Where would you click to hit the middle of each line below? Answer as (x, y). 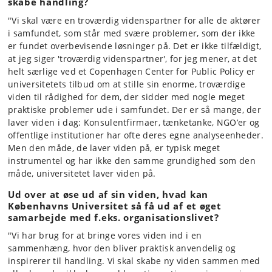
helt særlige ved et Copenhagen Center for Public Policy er (132, 71)
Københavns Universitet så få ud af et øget (115, 206)
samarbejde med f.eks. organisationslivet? (114, 217)
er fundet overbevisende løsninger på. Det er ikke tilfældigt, (135, 46)
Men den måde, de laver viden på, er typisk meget (114, 148)
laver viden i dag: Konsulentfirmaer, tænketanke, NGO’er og (134, 122)
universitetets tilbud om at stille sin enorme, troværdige (127, 84)
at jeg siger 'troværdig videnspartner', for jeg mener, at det (133, 58)
